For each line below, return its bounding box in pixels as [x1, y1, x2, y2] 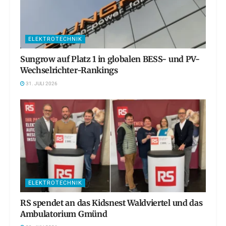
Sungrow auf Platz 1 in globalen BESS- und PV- [20, 53, 200, 64]
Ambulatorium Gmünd [20, 208, 107, 219]
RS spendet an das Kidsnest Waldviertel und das [20, 197, 203, 208]
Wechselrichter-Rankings [20, 65, 118, 75]
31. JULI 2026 [25, 80, 58, 87]
